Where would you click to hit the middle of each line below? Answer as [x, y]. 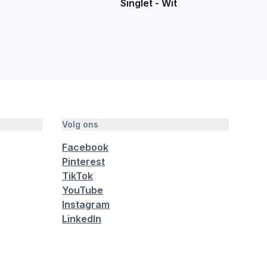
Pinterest [83, 162]
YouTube [83, 190]
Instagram [86, 204]
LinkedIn [82, 219]
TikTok [77, 176]
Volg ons [80, 124]
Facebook [85, 147]
